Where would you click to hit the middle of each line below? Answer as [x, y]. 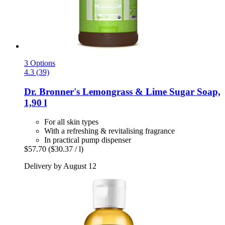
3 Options [40, 63]
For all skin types [71, 122]
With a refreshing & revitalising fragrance [109, 131]
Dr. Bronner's [52, 91]
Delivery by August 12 [60, 166]
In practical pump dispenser [88, 140]
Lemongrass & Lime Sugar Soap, [150, 91]
